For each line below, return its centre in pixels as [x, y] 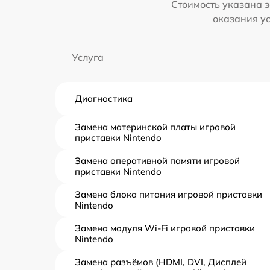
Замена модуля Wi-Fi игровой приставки [165, 228]
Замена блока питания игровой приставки [168, 195]
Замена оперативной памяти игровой [157, 161]
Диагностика [104, 99]
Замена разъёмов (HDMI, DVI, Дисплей [161, 262]
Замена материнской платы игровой [155, 127]
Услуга [88, 58]
